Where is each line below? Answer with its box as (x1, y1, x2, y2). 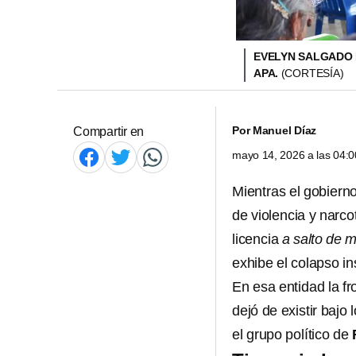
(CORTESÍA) (281, 67, 344, 79)
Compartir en (73, 125, 145, 138)
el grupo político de (232, 327, 353, 342)
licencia (232, 231, 282, 247)
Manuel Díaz (252, 124, 317, 137)
